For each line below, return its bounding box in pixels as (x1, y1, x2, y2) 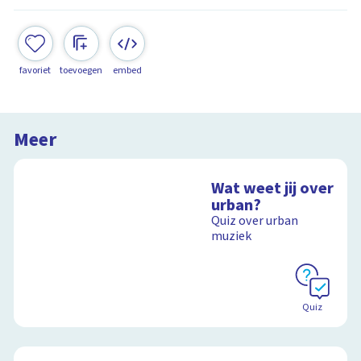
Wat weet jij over (211, 176, 334, 201)
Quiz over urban (211, 212, 299, 230)
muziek (211, 227, 252, 246)
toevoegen (60, 63, 103, 77)
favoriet (19, 63, 52, 77)
